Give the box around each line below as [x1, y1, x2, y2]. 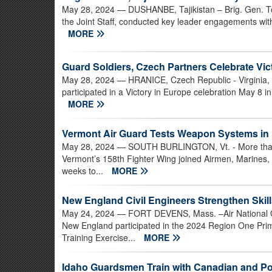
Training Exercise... [62, 231, 138, 244]
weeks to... [62, 165, 106, 177]
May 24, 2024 [62, 207, 115, 220]
